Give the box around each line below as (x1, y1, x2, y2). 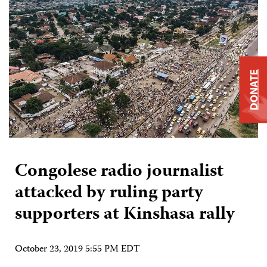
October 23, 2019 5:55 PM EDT (15, 242, 140, 258)
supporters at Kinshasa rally (15, 200, 235, 230)
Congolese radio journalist (15, 157, 223, 187)
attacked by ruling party (15, 179, 203, 209)
